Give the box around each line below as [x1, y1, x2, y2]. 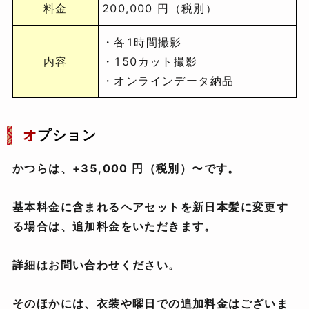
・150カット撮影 [102, 54, 198, 69]
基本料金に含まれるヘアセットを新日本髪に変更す [12, 200, 289, 215]
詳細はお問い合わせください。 [12, 258, 181, 272]
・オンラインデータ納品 [102, 74, 235, 88]
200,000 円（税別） [102, 1, 218, 16]
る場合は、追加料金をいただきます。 [12, 219, 217, 234]
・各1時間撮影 [102, 35, 182, 50]
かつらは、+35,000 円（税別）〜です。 [12, 161, 240, 176]
